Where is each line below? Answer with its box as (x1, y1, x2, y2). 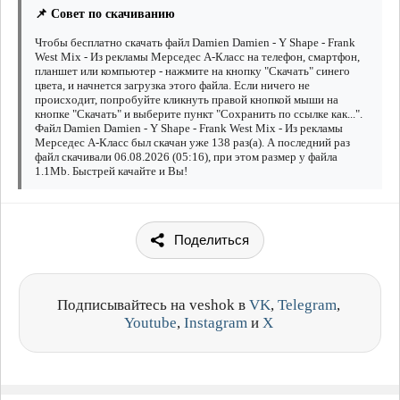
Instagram (184, 314, 247, 332)
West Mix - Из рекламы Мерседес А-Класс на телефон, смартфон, (35, 50, 360, 64)
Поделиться (174, 232, 249, 248)
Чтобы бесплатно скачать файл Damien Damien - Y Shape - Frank (35, 36, 355, 50)
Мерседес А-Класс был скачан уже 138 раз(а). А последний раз (35, 136, 350, 150)
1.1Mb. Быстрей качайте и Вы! (35, 164, 187, 179)
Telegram (278, 296, 337, 314)
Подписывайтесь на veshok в (57, 296, 249, 314)
